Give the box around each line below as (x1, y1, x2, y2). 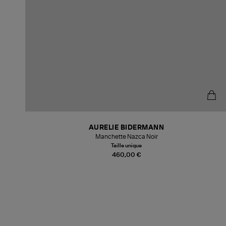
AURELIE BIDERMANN (88, 124, 164, 131)
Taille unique (111, 143, 142, 148)
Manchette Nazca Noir (95, 133, 158, 140)
